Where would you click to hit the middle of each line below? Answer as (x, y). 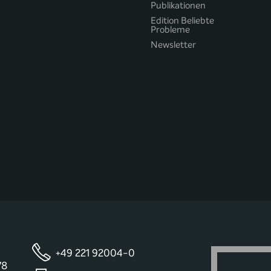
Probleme (170, 30)
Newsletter (173, 45)
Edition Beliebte (182, 21)
